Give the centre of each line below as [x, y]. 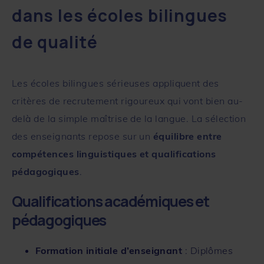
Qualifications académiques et [110, 201]
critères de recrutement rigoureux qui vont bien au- [128, 100]
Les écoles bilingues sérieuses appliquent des [115, 83]
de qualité [55, 42]
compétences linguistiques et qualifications [114, 154]
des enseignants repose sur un [82, 136]
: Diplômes [208, 250]
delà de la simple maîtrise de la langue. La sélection [129, 118]
